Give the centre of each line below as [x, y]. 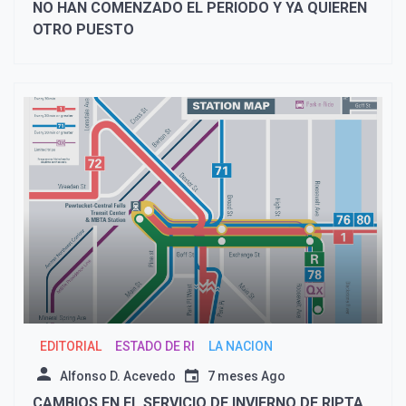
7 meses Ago [246, 377]
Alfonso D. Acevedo [118, 377]
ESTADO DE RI [155, 347]
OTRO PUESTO [83, 30]
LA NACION [240, 347]
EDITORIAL [70, 347]
